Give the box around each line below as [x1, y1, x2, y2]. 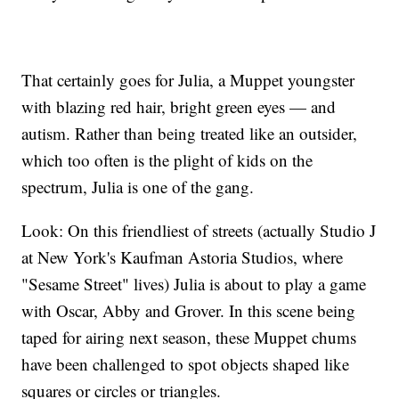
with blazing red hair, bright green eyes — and [21, 95, 337, 118]
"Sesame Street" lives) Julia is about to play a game [21, 273, 367, 296]
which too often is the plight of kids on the [21, 149, 313, 172]
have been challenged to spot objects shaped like [21, 353, 350, 376]
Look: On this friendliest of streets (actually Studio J [21, 219, 377, 242]
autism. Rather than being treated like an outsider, [21, 122, 358, 145]
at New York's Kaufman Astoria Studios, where [21, 246, 344, 269]
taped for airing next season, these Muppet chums [21, 326, 357, 349]
